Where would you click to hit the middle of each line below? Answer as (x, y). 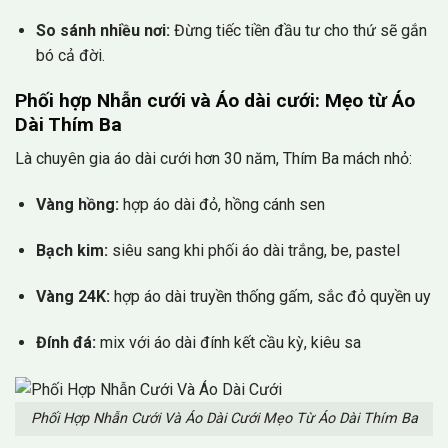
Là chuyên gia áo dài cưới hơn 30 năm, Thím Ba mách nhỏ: (213, 159)
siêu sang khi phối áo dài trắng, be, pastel (255, 250)
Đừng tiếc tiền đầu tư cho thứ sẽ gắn (300, 30)
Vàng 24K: (74, 296)
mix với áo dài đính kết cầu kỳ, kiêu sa (230, 342)
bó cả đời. (70, 55)
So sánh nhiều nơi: (104, 30)
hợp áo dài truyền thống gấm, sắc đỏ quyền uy (272, 296)
